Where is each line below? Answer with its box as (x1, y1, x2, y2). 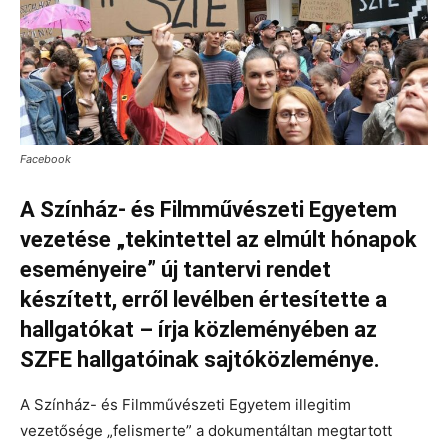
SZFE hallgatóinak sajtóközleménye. (20, 346, 380, 372)
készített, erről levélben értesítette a (20, 286, 387, 312)
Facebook (20, 151, 71, 166)
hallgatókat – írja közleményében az (20, 316, 377, 342)
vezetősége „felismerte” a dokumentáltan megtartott (20, 420, 392, 440)
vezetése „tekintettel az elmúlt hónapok (20, 226, 417, 252)
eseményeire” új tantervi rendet (20, 256, 331, 282)
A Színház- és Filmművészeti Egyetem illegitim (20, 394, 351, 414)
